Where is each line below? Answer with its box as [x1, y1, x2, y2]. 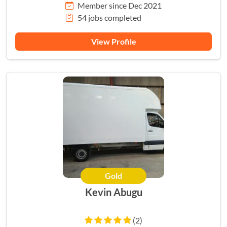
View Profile [91, 36, 136, 46]
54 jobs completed [78, 12, 141, 22]
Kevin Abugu [113, 185, 142, 198]
